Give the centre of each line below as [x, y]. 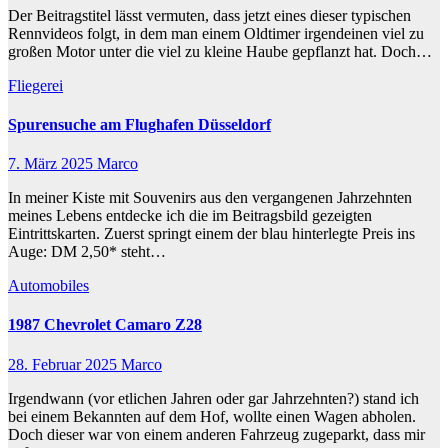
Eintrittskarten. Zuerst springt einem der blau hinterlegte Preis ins [211, 234]
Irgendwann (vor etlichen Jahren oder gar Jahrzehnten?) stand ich [213, 398]
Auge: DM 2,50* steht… [87, 252]
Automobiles [48, 286]
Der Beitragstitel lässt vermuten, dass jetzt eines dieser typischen [209, 15]
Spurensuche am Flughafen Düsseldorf [139, 124]
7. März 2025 [52, 164]
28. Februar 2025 [64, 364]
